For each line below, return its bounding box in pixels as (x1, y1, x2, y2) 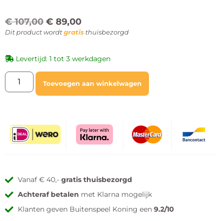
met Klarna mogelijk (79, 190, 152, 199)
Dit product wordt (5, 28, 64, 36)
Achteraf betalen (18, 190, 79, 199)
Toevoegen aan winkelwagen (43, 79, 142, 87)
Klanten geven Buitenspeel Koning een (18, 205, 154, 214)
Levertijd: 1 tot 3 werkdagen (14, 54, 110, 63)
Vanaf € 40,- (18, 175, 62, 184)
